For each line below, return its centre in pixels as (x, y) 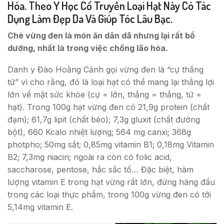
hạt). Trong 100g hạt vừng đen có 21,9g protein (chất (108, 107)
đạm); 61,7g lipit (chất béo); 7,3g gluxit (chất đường (104, 120)
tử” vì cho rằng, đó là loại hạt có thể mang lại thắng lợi (111, 82)
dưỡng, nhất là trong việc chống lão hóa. (88, 48)
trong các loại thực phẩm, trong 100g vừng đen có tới (109, 195)
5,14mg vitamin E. (40, 207)
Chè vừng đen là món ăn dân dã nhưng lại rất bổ (101, 35)
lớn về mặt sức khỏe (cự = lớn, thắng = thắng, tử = (104, 95)
